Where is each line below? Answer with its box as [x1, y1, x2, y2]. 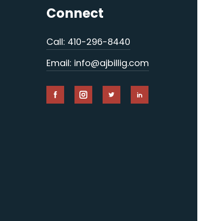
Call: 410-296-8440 [46, 35, 130, 48]
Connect [46, 4, 104, 22]
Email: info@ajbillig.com [46, 56, 149, 69]
